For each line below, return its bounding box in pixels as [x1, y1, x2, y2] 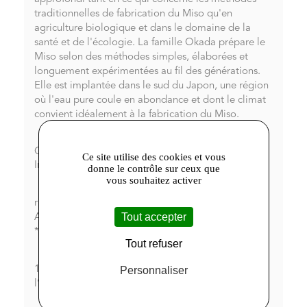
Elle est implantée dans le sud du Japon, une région [34, 81, 269, 92]
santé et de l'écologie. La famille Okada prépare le [34, 38, 265, 49]
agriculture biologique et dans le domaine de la [34, 23, 251, 34]
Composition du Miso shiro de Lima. [34, 147, 200, 158]
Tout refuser [125, 237, 182, 249]
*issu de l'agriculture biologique [34, 227, 180, 238]
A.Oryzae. [34, 212, 79, 223]
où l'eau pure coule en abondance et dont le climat [34, 95, 266, 106]
